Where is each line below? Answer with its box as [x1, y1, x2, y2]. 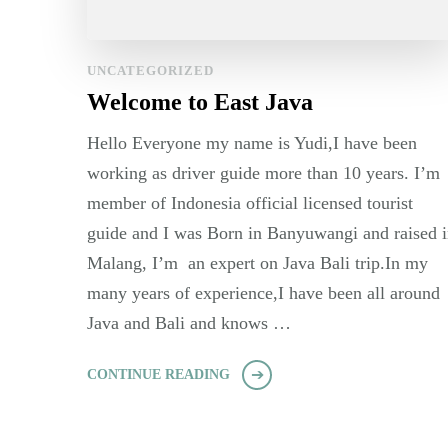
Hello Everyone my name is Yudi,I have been [87, 133, 417, 154]
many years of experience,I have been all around [87, 283, 440, 304]
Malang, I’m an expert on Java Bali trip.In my [87, 253, 428, 274]
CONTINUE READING [87, 367, 230, 383]
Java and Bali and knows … [87, 313, 291, 334]
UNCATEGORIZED [87, 63, 214, 79]
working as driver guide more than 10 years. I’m [87, 163, 440, 184]
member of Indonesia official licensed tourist [87, 193, 413, 214]
